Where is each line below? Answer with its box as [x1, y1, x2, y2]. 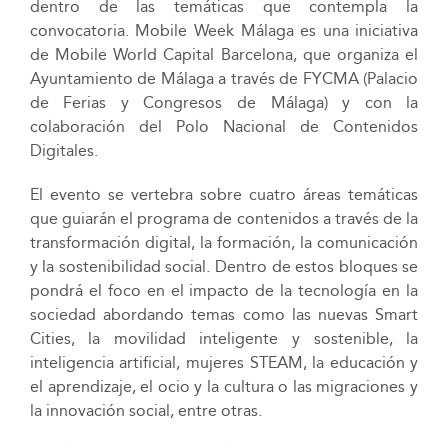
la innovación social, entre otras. [29, 400, 262, 420]
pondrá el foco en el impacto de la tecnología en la [29, 280, 419, 300]
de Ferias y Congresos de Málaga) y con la [29, 92, 419, 112]
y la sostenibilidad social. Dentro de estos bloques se [29, 256, 419, 276]
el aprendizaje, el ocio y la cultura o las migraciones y [29, 376, 419, 396]
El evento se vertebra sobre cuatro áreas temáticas [29, 184, 419, 204]
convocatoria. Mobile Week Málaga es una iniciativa [29, 20, 419, 40]
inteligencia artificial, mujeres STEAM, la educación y [29, 352, 419, 372]
